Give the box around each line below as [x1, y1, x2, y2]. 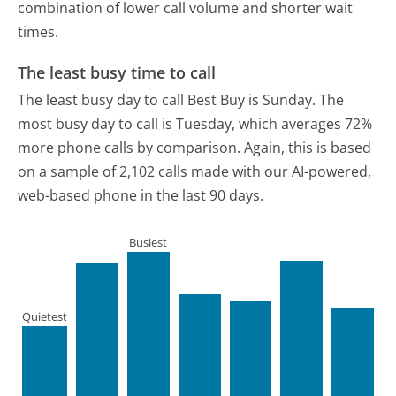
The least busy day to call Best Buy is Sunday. [18, 90, 316, 110]
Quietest [22, 308, 68, 325]
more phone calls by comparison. [18, 138, 241, 158]
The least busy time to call [18, 61, 217, 83]
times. [18, 22, 59, 42]
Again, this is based [244, 138, 372, 158]
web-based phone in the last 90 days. [18, 186, 264, 206]
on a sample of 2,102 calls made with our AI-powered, [18, 162, 372, 182]
